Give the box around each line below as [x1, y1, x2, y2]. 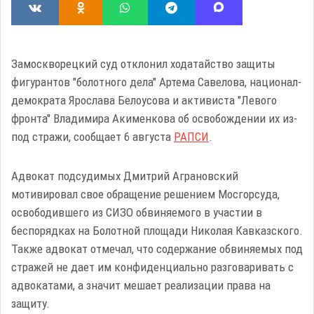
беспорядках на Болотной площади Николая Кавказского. [11, 224, 303, 238]
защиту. [11, 296, 50, 310]
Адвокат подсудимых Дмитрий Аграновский [11, 169, 238, 183]
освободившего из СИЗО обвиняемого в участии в [11, 205, 262, 219]
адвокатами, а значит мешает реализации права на [11, 278, 271, 292]
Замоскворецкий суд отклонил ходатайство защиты [11, 57, 275, 71]
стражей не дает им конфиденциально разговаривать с [11, 260, 294, 274]
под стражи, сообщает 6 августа [11, 130, 174, 144]
